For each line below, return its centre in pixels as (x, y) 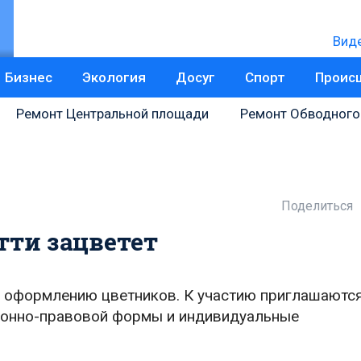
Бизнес (29, 77)
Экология (114, 77)
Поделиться (317, 206)
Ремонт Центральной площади (112, 114)
